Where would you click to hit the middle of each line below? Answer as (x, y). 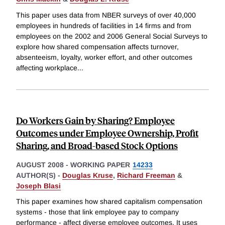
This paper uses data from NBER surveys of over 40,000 (106, 15)
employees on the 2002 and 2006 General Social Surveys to (112, 36)
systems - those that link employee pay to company (97, 212)
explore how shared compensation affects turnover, (97, 46)
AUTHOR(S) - (39, 175)
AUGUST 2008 (40, 164)
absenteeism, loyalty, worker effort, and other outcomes (104, 57)
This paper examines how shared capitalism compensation (109, 202)
